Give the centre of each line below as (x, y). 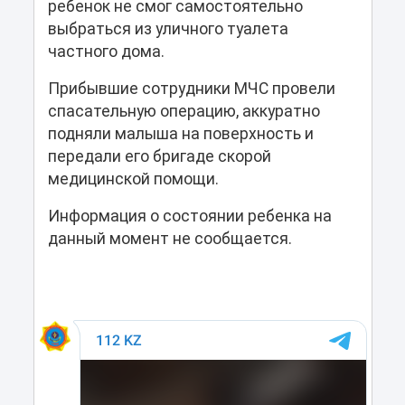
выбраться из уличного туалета (168, 28)
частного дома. (106, 51)
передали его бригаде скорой (159, 156)
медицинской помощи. (133, 179)
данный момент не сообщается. (170, 238)
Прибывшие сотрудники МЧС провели (191, 88)
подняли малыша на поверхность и (180, 133)
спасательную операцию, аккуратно (184, 111)
